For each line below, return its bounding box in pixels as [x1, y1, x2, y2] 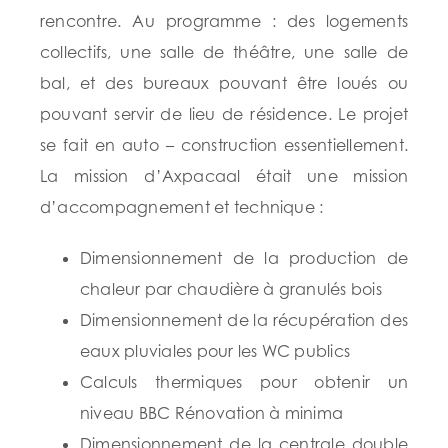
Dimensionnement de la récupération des [80, 310, 408, 331]
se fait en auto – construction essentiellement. [40, 135, 408, 156]
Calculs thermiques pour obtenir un [80, 372, 408, 393]
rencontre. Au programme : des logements [40, 11, 408, 32]
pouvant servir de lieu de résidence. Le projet [40, 104, 408, 125]
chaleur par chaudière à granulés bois [80, 279, 382, 300]
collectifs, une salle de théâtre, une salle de [40, 42, 408, 63]
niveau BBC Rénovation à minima [80, 403, 344, 424]
